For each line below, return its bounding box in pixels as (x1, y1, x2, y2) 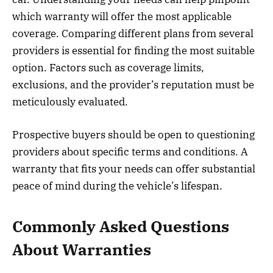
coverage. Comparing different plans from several (12, 26, 253, 40)
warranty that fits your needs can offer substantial (12, 161, 255, 175)
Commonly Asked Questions (12, 216, 229, 237)
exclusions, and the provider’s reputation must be (12, 77, 254, 91)
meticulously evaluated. (12, 94, 128, 108)
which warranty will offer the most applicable (12, 9, 232, 23)
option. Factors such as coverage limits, (12, 60, 204, 74)
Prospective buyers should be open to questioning (12, 127, 255, 141)
